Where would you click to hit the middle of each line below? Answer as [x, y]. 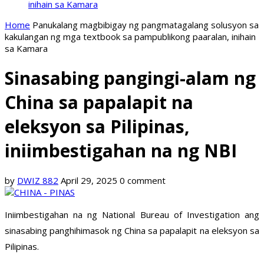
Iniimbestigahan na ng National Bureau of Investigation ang [132, 215]
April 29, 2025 [89, 181]
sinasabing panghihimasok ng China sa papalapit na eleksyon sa [132, 231]
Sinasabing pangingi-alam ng [130, 78]
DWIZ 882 [38, 181]
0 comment [143, 181]
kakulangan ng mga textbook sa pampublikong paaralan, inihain [130, 37]
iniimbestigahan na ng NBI [121, 151]
